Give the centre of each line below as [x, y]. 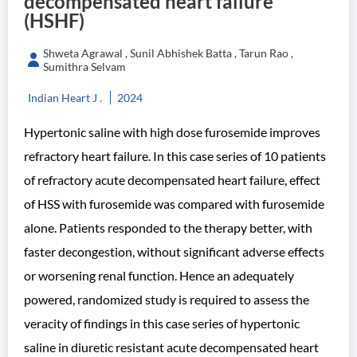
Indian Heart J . [65, 98]
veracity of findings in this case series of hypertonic [162, 323]
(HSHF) [54, 20]
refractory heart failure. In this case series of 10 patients [175, 156]
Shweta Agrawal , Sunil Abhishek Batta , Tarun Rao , [168, 53]
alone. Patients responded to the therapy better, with [168, 228]
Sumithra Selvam [84, 67]
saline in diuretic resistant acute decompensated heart [171, 347]
